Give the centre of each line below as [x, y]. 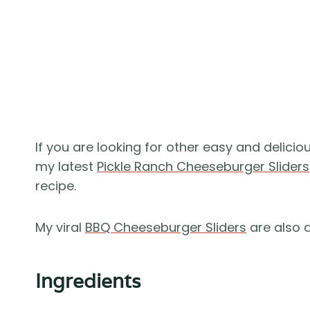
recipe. [56, 186]
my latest [66, 167]
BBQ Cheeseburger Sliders [166, 228]
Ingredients [88, 281]
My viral [60, 228]
